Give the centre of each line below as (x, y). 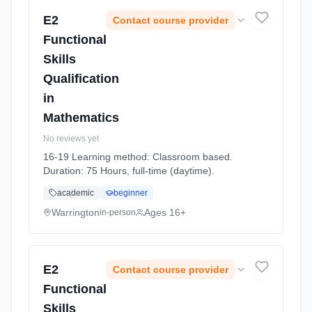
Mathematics (81, 118)
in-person (118, 212)
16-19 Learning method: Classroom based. (138, 157)
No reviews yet (71, 139)
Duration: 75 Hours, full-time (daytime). (129, 171)
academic (76, 193)
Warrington (76, 212)
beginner (131, 193)
